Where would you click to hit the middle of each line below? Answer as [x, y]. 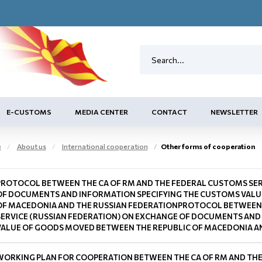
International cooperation [105, 146]
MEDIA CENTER [101, 112]
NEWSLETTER [234, 112]
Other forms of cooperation [208, 146]
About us [31, 146]
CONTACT [169, 112]
